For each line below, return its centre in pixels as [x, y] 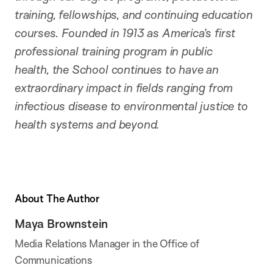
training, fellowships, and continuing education [134, 14]
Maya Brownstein [62, 224]
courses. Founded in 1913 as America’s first [125, 33]
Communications [53, 260]
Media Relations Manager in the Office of [107, 244]
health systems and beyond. [87, 124]
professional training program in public [114, 51]
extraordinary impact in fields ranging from [124, 87]
